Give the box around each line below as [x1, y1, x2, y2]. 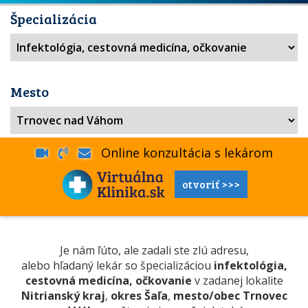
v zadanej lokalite [191, 273, 283, 288]
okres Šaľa [110, 288, 168, 303]
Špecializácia [10, 9, 97, 28]
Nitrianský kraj [21, 288, 105, 303]
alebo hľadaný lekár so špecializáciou [21, 258, 214, 273]
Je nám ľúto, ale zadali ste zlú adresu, [59, 243, 249, 258]
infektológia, [213, 258, 287, 273]
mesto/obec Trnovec [173, 288, 287, 303]
